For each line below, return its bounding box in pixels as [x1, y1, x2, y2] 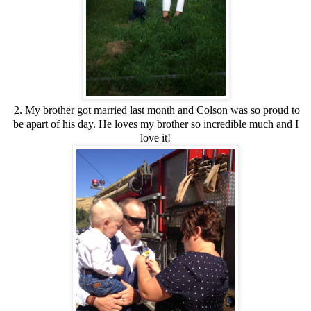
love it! [140, 131, 171, 144]
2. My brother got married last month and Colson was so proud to [11, 103, 300, 116]
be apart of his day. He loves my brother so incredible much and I [12, 117, 299, 130]
